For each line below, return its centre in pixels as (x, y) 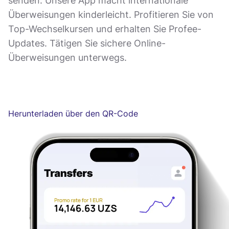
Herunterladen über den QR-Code (73, 114)
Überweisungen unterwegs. (67, 57)
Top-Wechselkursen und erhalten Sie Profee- (105, 29)
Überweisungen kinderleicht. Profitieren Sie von (111, 14)
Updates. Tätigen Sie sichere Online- (87, 43)
